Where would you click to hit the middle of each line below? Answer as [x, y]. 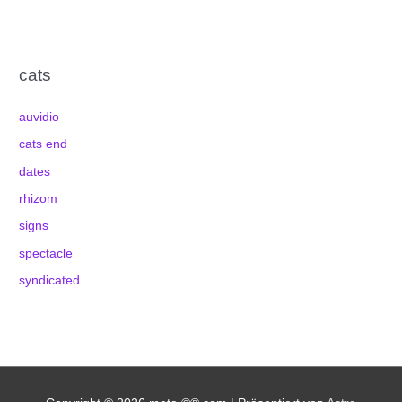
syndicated [50, 281]
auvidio [39, 117]
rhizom [39, 199]
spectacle [46, 253]
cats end [44, 144]
